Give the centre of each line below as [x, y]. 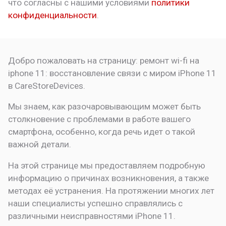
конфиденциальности [53, 15]
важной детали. [40, 145]
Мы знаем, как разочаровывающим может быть [105, 107]
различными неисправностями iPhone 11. [92, 216]
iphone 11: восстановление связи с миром [92, 73]
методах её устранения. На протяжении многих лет [111, 190]
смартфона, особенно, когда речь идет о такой [102, 132]
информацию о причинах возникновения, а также [109, 178]
